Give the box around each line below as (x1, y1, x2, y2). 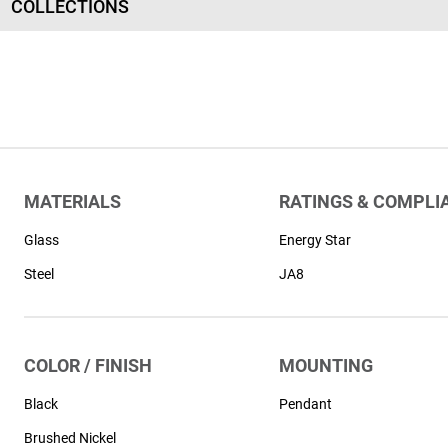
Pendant (278, 395, 332, 413)
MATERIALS (24, 191, 122, 212)
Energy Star (278, 231, 351, 249)
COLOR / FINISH (24, 355, 153, 376)
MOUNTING (278, 355, 373, 376)
